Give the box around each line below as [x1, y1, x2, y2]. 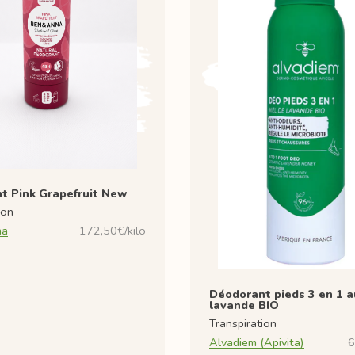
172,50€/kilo [79, 222, 146, 239]
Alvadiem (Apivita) [209, 334, 304, 350]
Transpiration [209, 315, 277, 331]
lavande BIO [209, 296, 279, 313]
